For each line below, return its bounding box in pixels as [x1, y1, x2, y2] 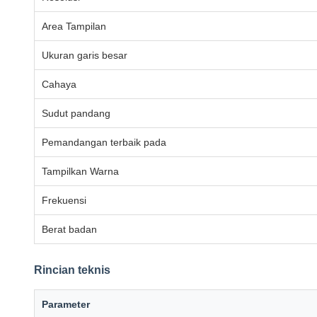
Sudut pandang [42, 108, 110, 119]
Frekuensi [42, 195, 86, 206]
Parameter [42, 299, 90, 310]
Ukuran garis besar [42, 50, 127, 61]
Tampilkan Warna [42, 166, 119, 177]
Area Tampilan [42, 21, 106, 32]
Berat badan [42, 224, 97, 235]
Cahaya [42, 79, 76, 90]
